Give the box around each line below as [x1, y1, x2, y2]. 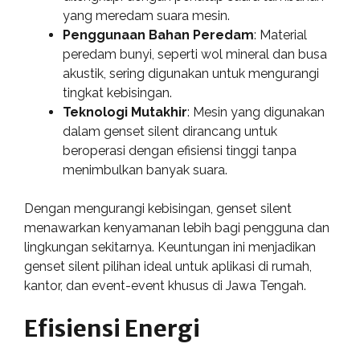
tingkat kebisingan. [63, 85, 172, 100]
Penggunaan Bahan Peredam [63, 27, 254, 43]
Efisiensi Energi [24, 313, 200, 343]
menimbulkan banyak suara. [63, 162, 227, 178]
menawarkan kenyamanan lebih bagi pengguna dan [24, 220, 329, 235]
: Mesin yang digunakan [187, 104, 325, 120]
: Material [254, 27, 307, 43]
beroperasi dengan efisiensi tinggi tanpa [63, 143, 297, 158]
